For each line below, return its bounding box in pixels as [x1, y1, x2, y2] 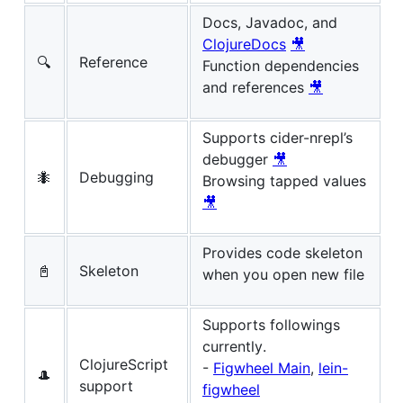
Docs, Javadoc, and [202, 13, 337, 31]
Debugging [79, 167, 154, 186]
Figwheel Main [213, 358, 310, 377]
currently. [202, 336, 266, 355]
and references [202, 77, 309, 96]
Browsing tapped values [202, 171, 366, 190]
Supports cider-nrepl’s [202, 128, 353, 147]
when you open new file [202, 264, 364, 283]
